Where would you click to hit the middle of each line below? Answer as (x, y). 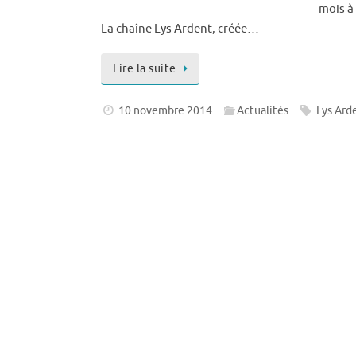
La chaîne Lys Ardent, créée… (180, 29)
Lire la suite (145, 69)
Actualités (263, 110)
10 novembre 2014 (166, 110)
